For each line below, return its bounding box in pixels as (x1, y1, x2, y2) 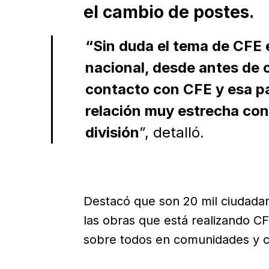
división (85, 123, 139, 141)
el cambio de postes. (83, 2, 254, 23)
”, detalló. (139, 123, 204, 141)
